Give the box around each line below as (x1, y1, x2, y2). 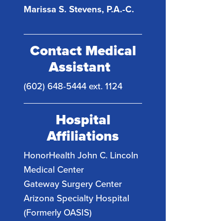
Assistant (48, 57, 117, 77)
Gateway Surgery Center (24, 177, 122, 190)
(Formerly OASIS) (24, 206, 92, 219)
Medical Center (24, 163, 84, 176)
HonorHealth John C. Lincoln (24, 148, 138, 161)
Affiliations (47, 126, 119, 146)
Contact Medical (30, 40, 136, 61)
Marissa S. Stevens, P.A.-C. (24, 2, 134, 16)
